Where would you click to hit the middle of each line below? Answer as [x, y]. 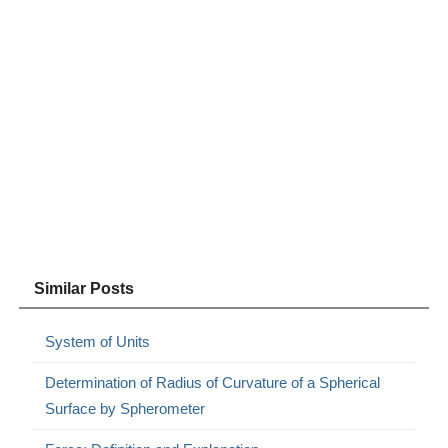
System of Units [98, 342]
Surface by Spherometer [125, 409]
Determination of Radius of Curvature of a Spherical [213, 383]
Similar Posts [84, 289]
